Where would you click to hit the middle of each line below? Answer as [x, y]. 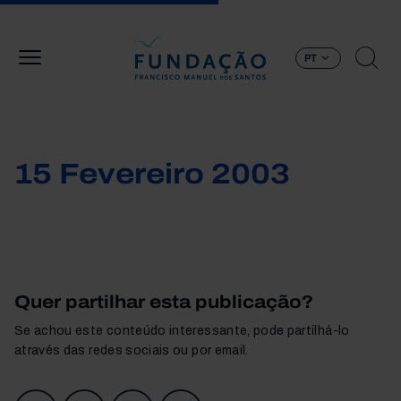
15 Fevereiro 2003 [152, 174]
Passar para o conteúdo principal [298, 10]
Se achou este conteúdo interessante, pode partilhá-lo [182, 331]
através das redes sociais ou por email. [132, 350]
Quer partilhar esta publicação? [164, 302]
